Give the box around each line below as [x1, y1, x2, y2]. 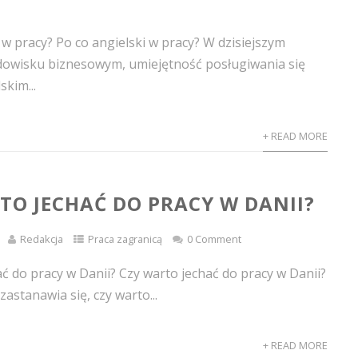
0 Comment [187, 232, 242, 246]
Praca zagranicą [88, 232, 163, 246]
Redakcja [20, 232, 64, 246]
